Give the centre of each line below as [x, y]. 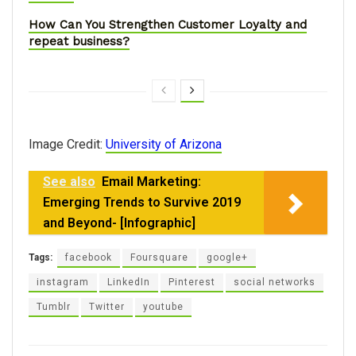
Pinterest [192, 282]
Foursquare [159, 258]
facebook [89, 258]
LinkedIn [129, 282]
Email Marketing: [151, 182]
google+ [227, 258]
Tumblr [54, 307]
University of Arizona [164, 145]
